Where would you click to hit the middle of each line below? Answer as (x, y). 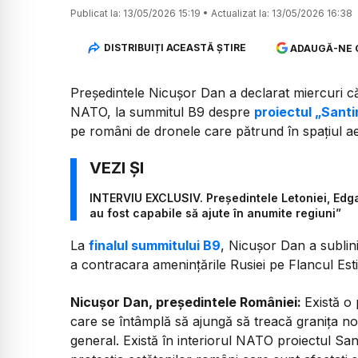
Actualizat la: (240, 13)
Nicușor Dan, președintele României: (187, 302)
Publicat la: (95, 13)
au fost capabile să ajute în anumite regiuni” (215, 213)
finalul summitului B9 (155, 246)
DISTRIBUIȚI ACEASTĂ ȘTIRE (175, 48)
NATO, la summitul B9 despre (162, 111)
